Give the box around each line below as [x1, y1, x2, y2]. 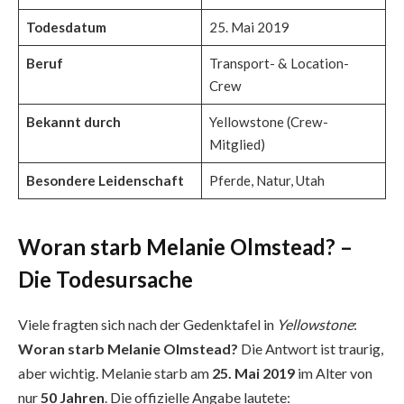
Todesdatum [25, 19, 106, 36]
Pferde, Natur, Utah [208, 172, 325, 189]
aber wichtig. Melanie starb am [18, 364, 212, 382]
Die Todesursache [18, 266, 193, 293]
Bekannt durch [25, 114, 121, 131]
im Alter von [295, 364, 372, 382]
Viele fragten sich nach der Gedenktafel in [18, 316, 277, 334]
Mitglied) [208, 136, 265, 153]
